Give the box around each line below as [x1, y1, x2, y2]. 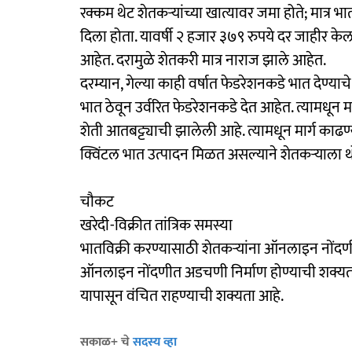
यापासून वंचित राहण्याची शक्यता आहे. [80, 282, 284, 310]
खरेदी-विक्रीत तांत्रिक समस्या [80, 211, 233, 239]
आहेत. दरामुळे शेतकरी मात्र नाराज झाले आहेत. [80, 46, 326, 74]
